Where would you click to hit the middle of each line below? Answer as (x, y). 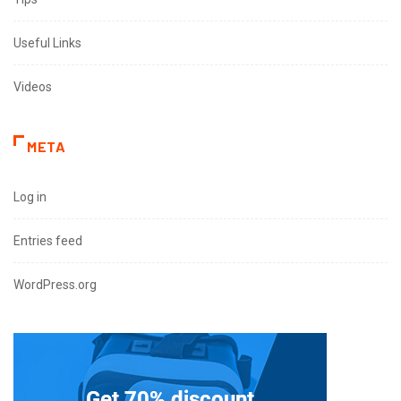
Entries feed (48, 241)
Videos (33, 87)
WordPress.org (55, 285)
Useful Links (47, 43)
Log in (30, 197)
